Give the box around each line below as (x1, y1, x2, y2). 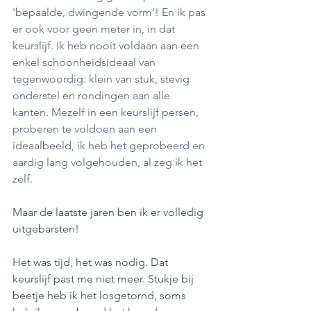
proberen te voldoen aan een (12, 122, 160, 135)
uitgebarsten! (12, 222, 79, 235)
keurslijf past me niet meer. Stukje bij (12, 272, 196, 285)
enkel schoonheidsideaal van (12, 56, 158, 69)
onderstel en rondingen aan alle (12, 89, 173, 102)
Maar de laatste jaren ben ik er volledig (12, 205, 206, 219)
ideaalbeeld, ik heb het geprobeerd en (12, 139, 208, 152)
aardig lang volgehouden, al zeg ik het (12, 155, 205, 169)
